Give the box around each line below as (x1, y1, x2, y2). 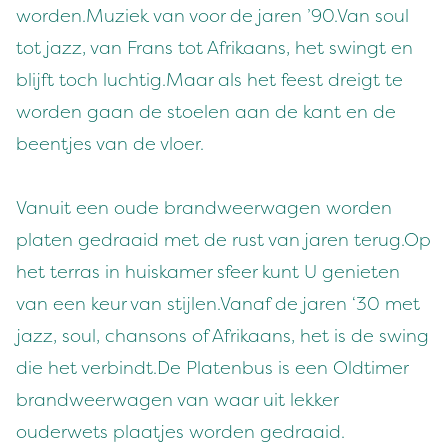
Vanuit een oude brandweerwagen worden (16, 197, 392, 219)
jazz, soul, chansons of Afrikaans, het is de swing (16, 325, 429, 347)
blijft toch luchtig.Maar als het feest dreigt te (16, 69, 403, 91)
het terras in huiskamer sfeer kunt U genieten (16, 261, 400, 283)
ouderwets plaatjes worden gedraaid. (16, 421, 345, 443)
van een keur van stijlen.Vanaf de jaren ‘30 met (16, 293, 420, 315)
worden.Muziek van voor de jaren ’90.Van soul (16, 5, 409, 27)
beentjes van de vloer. (16, 133, 204, 155)
